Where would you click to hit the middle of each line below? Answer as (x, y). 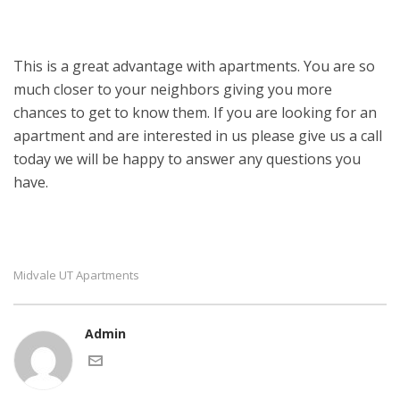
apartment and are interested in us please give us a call (198, 136)
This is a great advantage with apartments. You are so (194, 66)
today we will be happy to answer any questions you (187, 159)
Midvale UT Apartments (76, 275)
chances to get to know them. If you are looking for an (195, 112)
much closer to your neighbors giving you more (173, 89)
